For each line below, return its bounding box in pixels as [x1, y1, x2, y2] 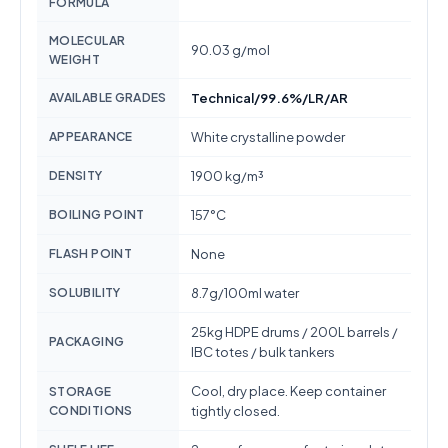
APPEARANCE [49, 129, 133, 144]
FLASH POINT [49, 246, 132, 261]
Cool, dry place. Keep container [191, 383, 386, 399]
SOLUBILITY [49, 285, 121, 300]
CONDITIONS [49, 403, 133, 418]
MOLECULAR [49, 33, 126, 48]
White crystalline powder [191, 129, 345, 145]
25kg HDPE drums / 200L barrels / [191, 324, 398, 340]
